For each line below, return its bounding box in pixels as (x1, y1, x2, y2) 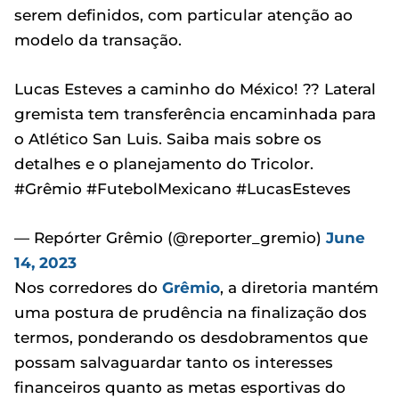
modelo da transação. (14, 30, 182, 49)
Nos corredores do (14, 278, 162, 297)
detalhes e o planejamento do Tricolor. (14, 154, 313, 173)
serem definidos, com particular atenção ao (14, 5, 353, 24)
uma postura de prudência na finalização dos (14, 303, 367, 322)
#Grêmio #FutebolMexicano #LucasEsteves (14, 179, 351, 198)
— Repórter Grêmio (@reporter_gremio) (14, 228, 326, 247)
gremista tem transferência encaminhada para (14, 104, 376, 123)
